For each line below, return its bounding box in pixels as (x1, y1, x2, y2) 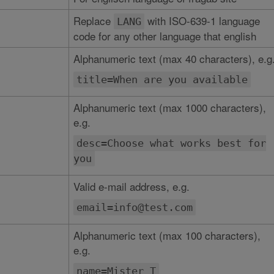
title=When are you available (76, 73, 248, 86)
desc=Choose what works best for (76, 137, 266, 149)
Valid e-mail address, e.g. (73, 179, 190, 194)
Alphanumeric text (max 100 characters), (73, 228, 261, 243)
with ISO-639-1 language (144, 13, 260, 28)
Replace (73, 13, 114, 28)
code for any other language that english (73, 28, 256, 43)
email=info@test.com (76, 201, 193, 213)
